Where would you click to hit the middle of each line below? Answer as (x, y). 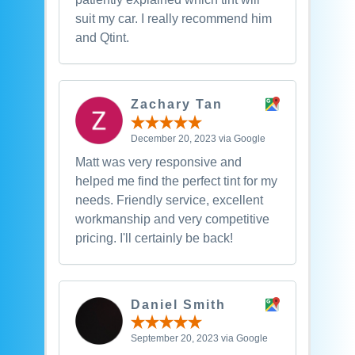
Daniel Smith (178, 304)
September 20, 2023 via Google (199, 339)
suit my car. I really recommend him (173, 19)
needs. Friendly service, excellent (169, 200)
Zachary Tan (176, 105)
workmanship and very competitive (172, 219)
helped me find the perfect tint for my (176, 181)
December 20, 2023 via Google (198, 138)
